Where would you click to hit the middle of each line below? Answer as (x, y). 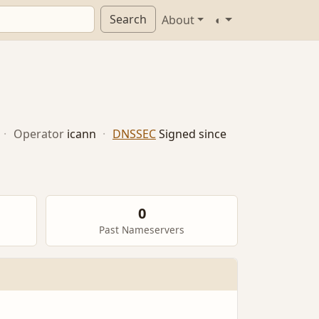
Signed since (192, 134)
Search (128, 19)
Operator (38, 134)
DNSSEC (134, 134)
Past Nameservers (142, 230)
